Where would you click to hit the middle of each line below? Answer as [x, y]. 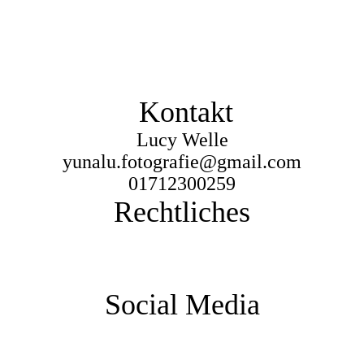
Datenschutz [182, 262]
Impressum [182, 240]
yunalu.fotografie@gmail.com [182, 162]
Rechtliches [182, 212]
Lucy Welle [182, 140]
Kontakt [182, 113]
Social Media [182, 305]
